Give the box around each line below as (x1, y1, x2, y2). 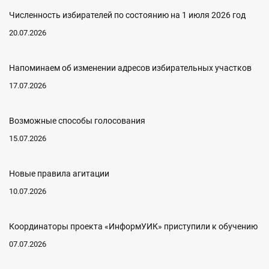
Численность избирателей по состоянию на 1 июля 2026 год (9, 10, 246, 20)
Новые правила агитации (9, 169, 109, 178)
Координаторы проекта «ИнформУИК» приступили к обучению (9, 222, 258, 231)
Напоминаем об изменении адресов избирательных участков (9, 63, 252, 73)
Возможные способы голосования (9, 116, 145, 125)
